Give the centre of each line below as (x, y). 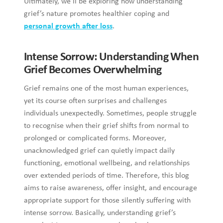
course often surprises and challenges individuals (91, 93)
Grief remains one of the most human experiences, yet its (105, 80)
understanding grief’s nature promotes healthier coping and (109, 6)
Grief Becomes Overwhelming (81, 62)
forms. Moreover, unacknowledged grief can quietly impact (108, 130)
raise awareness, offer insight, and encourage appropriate (106, 167)
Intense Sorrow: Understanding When (99, 49)
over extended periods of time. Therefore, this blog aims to (108, 155)
